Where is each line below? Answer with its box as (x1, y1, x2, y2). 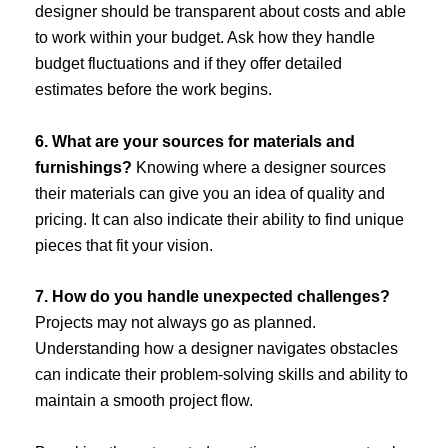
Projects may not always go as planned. (35, 314, 316, 332)
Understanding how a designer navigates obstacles (35, 340, 398, 358)
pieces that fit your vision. (35, 236, 213, 254)
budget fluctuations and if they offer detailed (35, 55, 342, 73)
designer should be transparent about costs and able (35, 3, 406, 21)
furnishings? (35, 158, 132, 176)
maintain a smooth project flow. (35, 392, 253, 410)
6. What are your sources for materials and (35, 132, 355, 150)
